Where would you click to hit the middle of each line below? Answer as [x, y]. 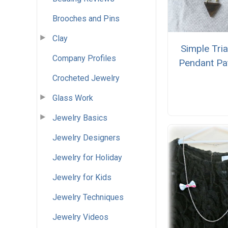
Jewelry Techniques [88, 197]
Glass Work [73, 98]
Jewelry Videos [80, 217]
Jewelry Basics [80, 118]
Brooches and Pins [86, 18]
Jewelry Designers [86, 137]
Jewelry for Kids [82, 177]
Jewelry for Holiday [87, 157]
